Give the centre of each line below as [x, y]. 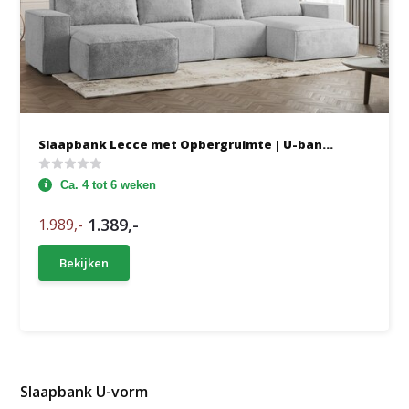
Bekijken [84, 263]
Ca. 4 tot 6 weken [109, 185]
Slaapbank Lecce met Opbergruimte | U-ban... [186, 144]
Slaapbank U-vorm [84, 392]
